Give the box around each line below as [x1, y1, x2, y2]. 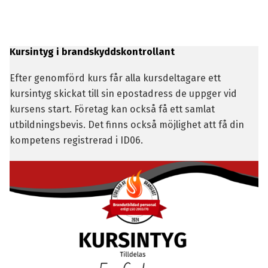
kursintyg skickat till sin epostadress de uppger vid [9, 88, 237, 100]
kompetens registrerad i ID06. [9, 135, 143, 147]
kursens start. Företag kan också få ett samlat [9, 103, 215, 115]
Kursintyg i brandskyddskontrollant [9, 46, 175, 58]
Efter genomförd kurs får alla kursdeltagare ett [9, 72, 221, 84]
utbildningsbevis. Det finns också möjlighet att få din [9, 119, 244, 131]
